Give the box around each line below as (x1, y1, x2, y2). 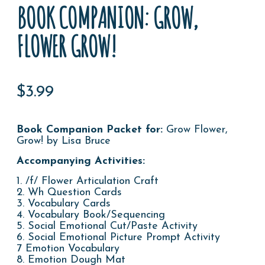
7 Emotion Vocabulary (17, 243, 120, 254)
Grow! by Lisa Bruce (17, 135, 111, 147)
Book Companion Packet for (17, 124, 161, 135)
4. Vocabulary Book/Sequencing (17, 209, 166, 221)
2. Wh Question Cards (17, 186, 122, 198)
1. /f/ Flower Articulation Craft (17, 175, 159, 187)
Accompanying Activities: (17, 155, 146, 167)
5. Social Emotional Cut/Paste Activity (17, 220, 198, 232)
